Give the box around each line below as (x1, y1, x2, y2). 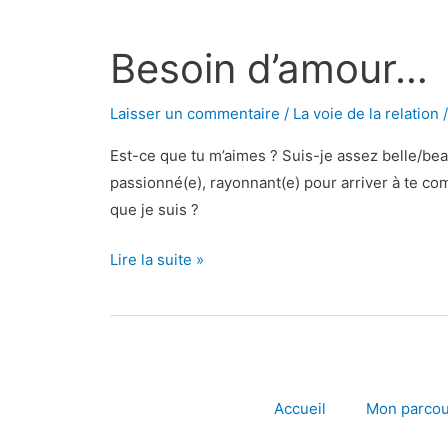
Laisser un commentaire (110, 104, 280, 123)
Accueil (274, 398, 326, 418)
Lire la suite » (110, 249, 204, 269)
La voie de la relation (293, 104, 439, 123)
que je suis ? (110, 200, 199, 219)
